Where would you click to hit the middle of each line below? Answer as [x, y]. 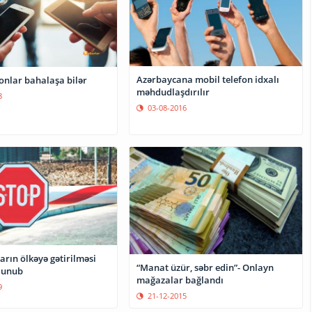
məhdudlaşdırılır [173, 92]
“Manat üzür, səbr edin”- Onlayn [205, 267]
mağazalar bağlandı [180, 280]
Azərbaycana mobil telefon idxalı [208, 79]
